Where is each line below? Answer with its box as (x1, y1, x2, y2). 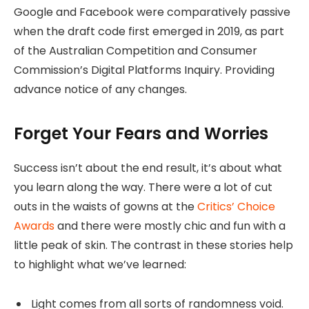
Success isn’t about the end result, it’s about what (14, 160, 282, 177)
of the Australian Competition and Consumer (14, 42, 257, 59)
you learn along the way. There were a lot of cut (14, 179, 272, 196)
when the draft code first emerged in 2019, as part (14, 23, 284, 39)
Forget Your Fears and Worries (14, 122, 268, 146)
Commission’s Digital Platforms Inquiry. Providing (14, 61, 275, 78)
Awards (14, 218, 54, 235)
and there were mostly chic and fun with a (54, 218, 286, 235)
